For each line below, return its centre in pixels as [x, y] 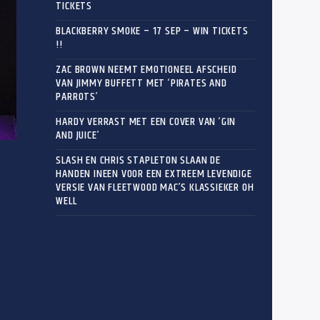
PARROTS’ [77, 96]
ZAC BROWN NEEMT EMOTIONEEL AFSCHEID [146, 69]
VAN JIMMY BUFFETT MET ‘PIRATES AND [141, 83]
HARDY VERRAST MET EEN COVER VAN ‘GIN [146, 121]
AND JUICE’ [78, 135]
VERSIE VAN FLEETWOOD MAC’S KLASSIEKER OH [155, 187]
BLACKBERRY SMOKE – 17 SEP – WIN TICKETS [152, 31]
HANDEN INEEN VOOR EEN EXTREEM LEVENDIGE [154, 174]
